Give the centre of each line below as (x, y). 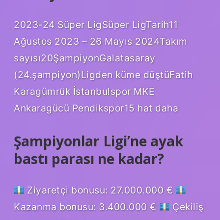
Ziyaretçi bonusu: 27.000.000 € (100, 190)
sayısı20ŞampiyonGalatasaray (85, 58)
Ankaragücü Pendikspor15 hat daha (96, 108)
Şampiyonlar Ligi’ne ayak (98, 141)
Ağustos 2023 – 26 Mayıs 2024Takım (101, 41)
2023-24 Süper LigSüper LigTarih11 (96, 24)
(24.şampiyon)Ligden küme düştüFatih (103, 74)
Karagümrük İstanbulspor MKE (84, 91)
